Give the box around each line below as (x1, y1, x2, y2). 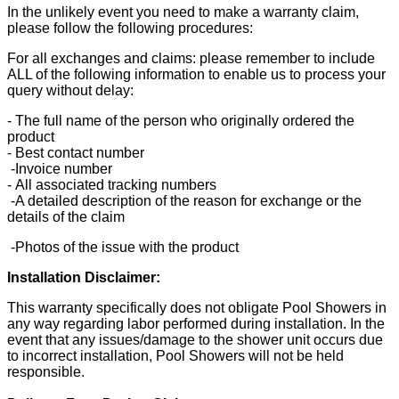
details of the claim (7, 208, 125, 224)
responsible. (7, 363, 85, 379)
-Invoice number (7, 160, 112, 176)
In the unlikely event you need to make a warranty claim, (7, 4, 359, 20)
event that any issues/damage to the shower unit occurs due (7, 331, 383, 347)
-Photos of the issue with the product (7, 239, 239, 255)
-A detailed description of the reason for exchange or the (7, 192, 362, 208)
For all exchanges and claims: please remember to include (7, 50, 375, 66)
